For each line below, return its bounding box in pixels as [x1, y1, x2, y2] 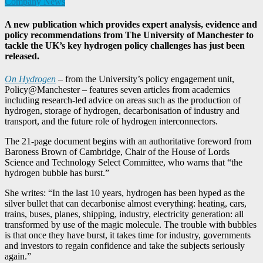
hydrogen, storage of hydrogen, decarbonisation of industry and [5, 106, 240, 116]
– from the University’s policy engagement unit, [56, 74, 234, 85]
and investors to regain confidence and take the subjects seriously [5, 241, 245, 251]
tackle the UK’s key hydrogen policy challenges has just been [5, 41, 245, 51]
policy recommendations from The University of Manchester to [5, 30, 254, 41]
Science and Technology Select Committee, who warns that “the [5, 157, 242, 168]
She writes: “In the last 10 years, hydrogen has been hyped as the [5, 188, 245, 198]
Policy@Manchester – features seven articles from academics [5, 85, 230, 95]
